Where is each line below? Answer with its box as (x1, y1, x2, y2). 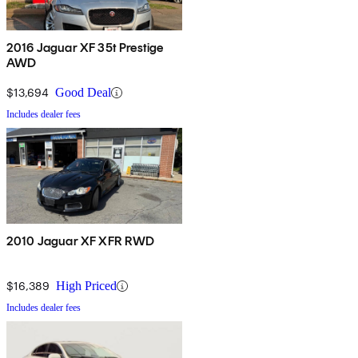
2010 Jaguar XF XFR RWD (6, 233, 155, 249)
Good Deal (55, 86, 111, 100)
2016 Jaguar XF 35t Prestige (6, 40, 164, 56)
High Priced (56, 279, 117, 293)
